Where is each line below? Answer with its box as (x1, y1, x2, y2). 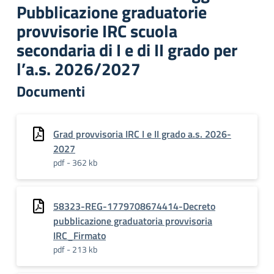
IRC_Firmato (53, 228, 106, 243)
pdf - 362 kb (53, 156, 97, 169)
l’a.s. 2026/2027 (17, 56, 141, 82)
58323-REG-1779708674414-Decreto (53, 199, 215, 213)
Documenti (17, 80, 85, 102)
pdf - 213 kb (53, 243, 97, 256)
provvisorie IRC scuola (17, 18, 177, 44)
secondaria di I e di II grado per (17, 37, 237, 63)
